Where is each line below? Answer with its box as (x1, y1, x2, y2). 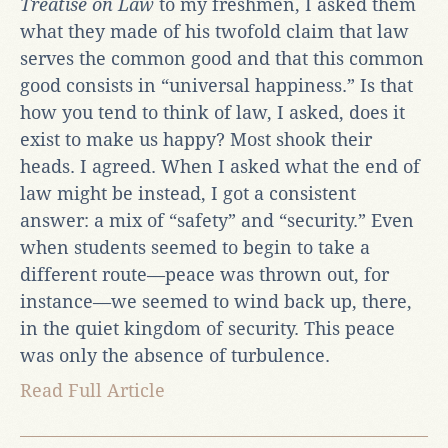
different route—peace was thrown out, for (20, 263, 389, 285)
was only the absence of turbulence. (20, 344, 330, 366)
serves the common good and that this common (20, 47, 424, 69)
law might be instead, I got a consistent (20, 182, 356, 204)
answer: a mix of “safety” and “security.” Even (20, 209, 414, 231)
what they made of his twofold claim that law (20, 20, 409, 42)
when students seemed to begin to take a (20, 236, 370, 258)
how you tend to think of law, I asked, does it (20, 101, 405, 123)
